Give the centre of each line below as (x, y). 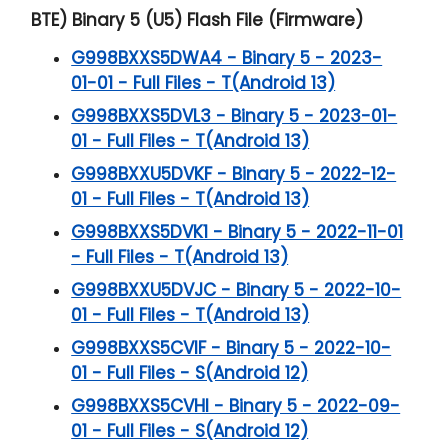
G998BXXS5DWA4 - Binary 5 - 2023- (227, 57)
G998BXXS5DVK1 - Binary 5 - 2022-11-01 (237, 231)
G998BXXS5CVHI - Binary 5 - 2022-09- (236, 405)
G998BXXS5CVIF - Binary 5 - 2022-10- (231, 347)
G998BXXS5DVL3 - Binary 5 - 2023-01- (234, 115)
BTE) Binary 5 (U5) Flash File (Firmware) (197, 19)
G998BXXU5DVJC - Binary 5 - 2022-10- (236, 289)
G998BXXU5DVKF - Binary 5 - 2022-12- (234, 173)
